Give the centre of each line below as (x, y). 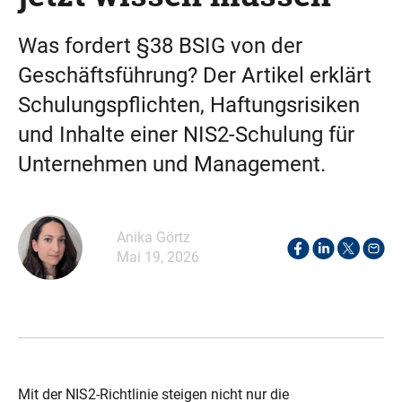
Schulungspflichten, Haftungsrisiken (189, 105)
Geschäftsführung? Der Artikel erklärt (195, 75)
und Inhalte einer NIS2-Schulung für (186, 135)
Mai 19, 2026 (158, 257)
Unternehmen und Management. (172, 164)
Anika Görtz (153, 237)
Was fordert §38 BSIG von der (160, 46)
